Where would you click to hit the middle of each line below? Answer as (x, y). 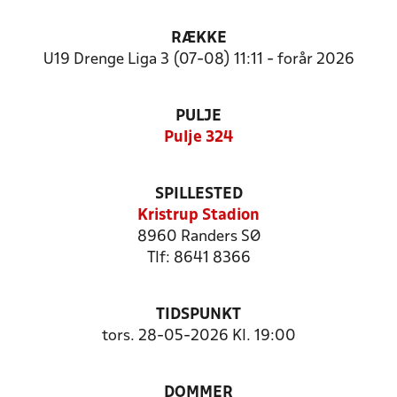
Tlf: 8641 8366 (198, 258)
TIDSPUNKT (198, 315)
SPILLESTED (198, 195)
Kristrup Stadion (198, 216)
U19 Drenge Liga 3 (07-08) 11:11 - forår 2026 (198, 60)
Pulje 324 (198, 138)
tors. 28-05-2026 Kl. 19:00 (198, 336)
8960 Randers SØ (198, 237)
